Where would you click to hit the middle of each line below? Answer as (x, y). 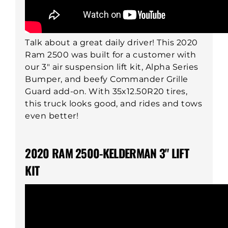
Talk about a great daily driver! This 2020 (111, 42)
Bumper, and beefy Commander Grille (107, 79)
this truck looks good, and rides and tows (114, 103)
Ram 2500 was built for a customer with (111, 54)
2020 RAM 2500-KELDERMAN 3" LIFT (107, 153)
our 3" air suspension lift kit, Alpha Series (112, 67)
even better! (52, 116)
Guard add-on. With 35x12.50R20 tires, (106, 91)
